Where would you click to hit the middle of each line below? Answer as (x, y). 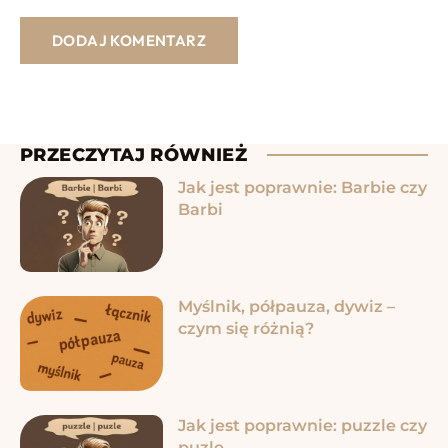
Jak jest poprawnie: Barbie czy (302, 187)
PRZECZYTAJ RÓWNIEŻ (134, 154)
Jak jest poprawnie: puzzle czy (302, 426)
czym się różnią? (245, 329)
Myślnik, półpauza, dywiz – (286, 307)
